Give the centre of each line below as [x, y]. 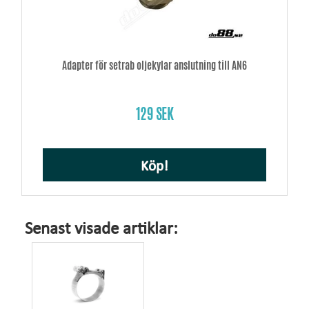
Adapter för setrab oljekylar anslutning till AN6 [154, 66]
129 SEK [154, 114]
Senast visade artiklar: [101, 230]
